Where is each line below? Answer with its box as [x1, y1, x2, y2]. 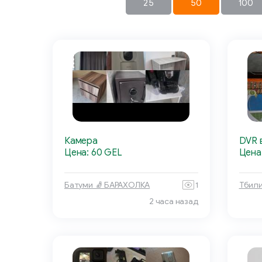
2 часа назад [149, 196, 198, 207]
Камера [64, 135, 98, 147]
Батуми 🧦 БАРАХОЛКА [64, 180, 150, 190]
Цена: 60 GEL [64, 147, 122, 159]
